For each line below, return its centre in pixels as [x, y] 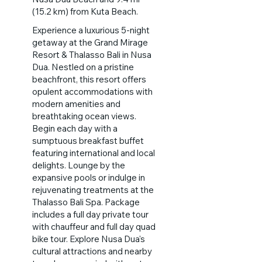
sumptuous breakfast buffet [88, 140]
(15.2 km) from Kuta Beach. [85, 11]
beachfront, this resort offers [89, 79]
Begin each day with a [75, 128]
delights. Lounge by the [78, 165]
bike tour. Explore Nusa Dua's [88, 239]
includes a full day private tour [90, 214]
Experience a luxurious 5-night [91, 30]
